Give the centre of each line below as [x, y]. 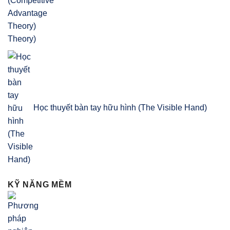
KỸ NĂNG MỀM [40, 185]
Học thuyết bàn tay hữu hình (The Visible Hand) [120, 107]
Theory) [22, 39]
